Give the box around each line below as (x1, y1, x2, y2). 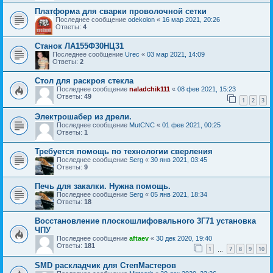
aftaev (129, 234, 149, 242)
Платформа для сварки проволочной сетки (35, 7, 207, 16)
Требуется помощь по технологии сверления (35, 146, 213, 156)
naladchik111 (129, 85, 170, 93)
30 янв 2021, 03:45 (151, 155, 207, 163)
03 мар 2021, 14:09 (147, 51, 205, 58)
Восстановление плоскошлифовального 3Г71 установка (35, 216, 256, 225)
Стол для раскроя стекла (35, 76, 133, 86)
